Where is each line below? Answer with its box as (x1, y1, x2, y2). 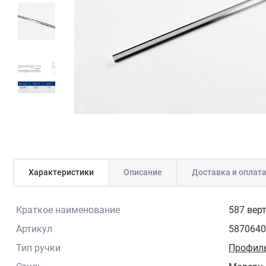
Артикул (16, 223, 52, 235)
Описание (123, 167, 162, 177)
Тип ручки (16, 242, 61, 254)
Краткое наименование (16, 204, 120, 216)
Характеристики (28, 167, 94, 177)
